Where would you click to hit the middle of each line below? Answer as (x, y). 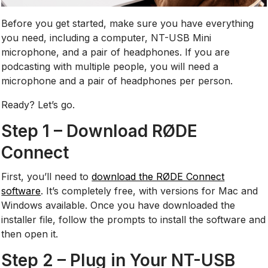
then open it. (30, 234)
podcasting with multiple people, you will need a (110, 66)
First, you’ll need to (47, 176)
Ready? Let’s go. (38, 104)
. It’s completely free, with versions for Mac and (150, 191)
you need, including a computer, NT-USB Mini (106, 37)
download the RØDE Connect (158, 176)
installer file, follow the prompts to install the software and (134, 219)
